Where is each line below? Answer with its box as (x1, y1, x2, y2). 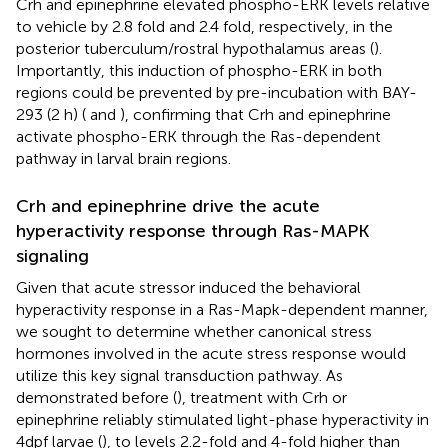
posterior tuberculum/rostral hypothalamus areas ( (16, 39, 374, 59)
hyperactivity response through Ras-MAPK (16, 220, 369, 243)
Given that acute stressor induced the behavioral (16, 278, 361, 298)
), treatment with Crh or (177, 388, 347, 408)
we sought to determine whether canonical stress (16, 322, 372, 342)
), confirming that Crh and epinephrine (120, 105, 391, 125)
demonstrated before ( (16, 388, 177, 408)
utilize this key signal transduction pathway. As (16, 366, 343, 386)
